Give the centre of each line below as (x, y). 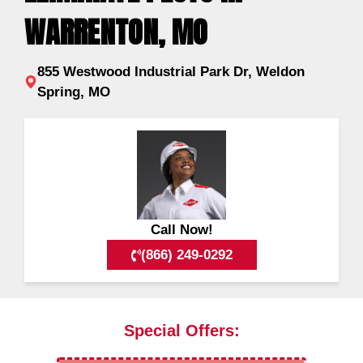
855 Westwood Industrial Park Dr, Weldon (171, 72)
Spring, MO (74, 92)
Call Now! (181, 230)
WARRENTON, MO (116, 33)
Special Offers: (181, 330)
